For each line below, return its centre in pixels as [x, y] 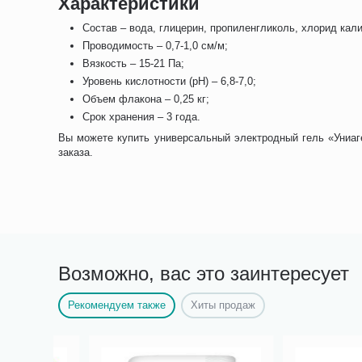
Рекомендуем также [117, 305]
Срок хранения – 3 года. [142, 117]
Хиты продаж [223, 305]
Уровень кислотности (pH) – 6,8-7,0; [170, 81]
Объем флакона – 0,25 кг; [146, 99]
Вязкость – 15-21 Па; [134, 63]
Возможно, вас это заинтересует [204, 274]
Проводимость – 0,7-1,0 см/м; [156, 46]
